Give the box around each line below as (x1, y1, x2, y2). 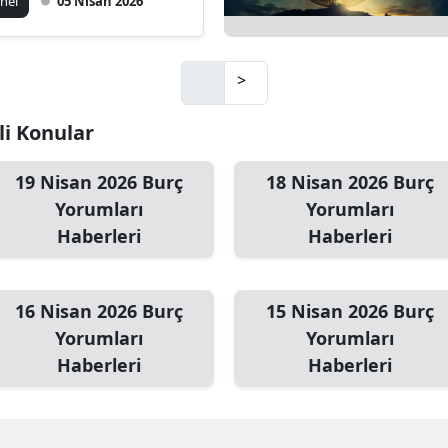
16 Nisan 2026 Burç (14, 298, 183, 323)
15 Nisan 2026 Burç (265, 298, 434, 323)
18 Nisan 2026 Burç (265, 169, 434, 194)
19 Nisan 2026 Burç (14, 169, 183, 194)
